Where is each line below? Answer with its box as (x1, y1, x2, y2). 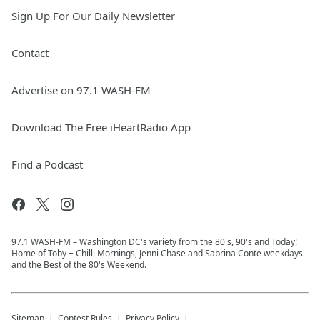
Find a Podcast (11, 157, 83, 171)
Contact (11, 46, 49, 60)
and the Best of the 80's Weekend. (11, 259, 146, 271)
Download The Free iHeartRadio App (11, 120, 191, 134)
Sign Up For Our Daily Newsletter (11, 9, 175, 23)
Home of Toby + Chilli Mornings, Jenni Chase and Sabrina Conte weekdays (11, 247, 303, 259)
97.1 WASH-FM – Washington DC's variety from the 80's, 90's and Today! (11, 236, 297, 248)
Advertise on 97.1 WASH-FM (11, 83, 151, 97)
